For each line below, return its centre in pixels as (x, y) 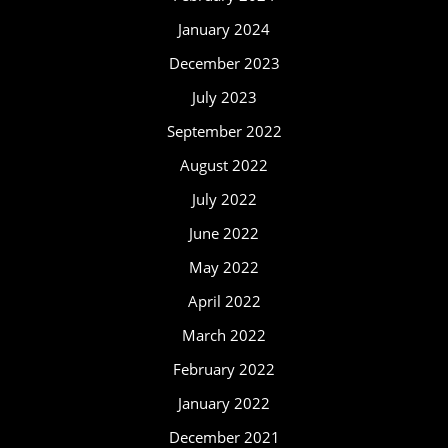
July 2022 (224, 199)
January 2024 (224, 29)
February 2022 (224, 369)
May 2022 (224, 267)
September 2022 (224, 131)
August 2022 (224, 165)
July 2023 (224, 97)
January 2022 (224, 403)
